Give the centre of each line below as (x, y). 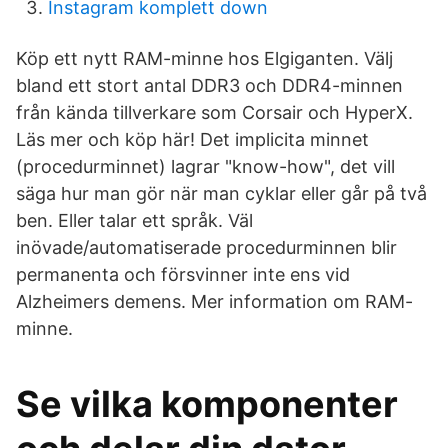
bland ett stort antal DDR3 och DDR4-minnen (209, 85)
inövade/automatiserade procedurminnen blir (206, 247)
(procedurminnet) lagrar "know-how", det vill (205, 166)
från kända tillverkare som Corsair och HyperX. (214, 112)
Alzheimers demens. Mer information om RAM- (214, 301)
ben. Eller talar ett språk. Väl (134, 220)
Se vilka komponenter (207, 404)
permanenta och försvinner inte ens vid (183, 274)
